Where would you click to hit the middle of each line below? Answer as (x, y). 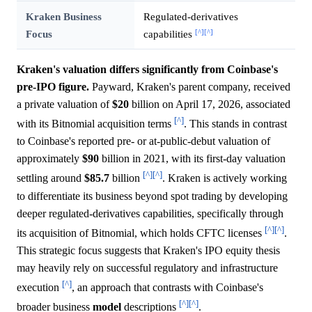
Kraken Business (63, 17)
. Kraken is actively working (225, 178)
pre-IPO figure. (53, 87)
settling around (50, 178)
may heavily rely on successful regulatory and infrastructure (147, 268)
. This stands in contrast (235, 124)
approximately (49, 159)
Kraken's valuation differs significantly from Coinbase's (147, 70)
